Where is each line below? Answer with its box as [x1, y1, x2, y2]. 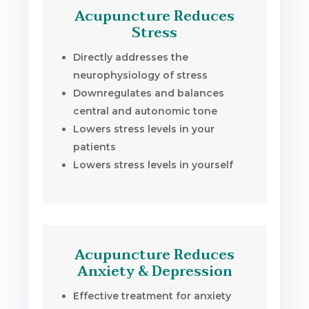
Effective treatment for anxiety [73, 289, 232, 302]
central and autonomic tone [73, 104, 218, 117]
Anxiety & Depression [77, 259, 232, 283]
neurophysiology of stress [73, 68, 208, 81]
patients [73, 140, 117, 153]
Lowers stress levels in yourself [73, 158, 234, 171]
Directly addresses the [73, 50, 189, 63]
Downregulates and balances [73, 86, 225, 99]
